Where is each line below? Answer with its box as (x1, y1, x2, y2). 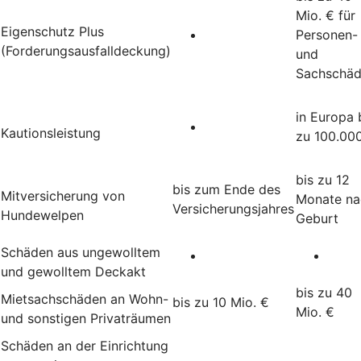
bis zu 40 (296, 284, 352, 301)
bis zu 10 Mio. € (172, 293, 269, 310)
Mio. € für (296, 6, 355, 23)
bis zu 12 (296, 171, 350, 188)
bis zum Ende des (172, 180, 280, 197)
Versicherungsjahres (172, 200, 294, 217)
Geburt (296, 210, 338, 226)
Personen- (296, 26, 358, 43)
